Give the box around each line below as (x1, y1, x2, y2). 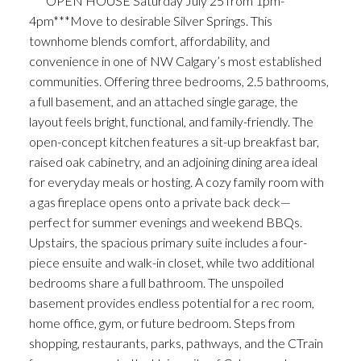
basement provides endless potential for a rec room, (28, 295, 314, 311)
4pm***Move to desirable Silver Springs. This (28, 13, 272, 29)
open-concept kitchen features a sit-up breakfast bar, (28, 134, 319, 150)
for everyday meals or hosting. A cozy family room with (28, 174, 324, 190)
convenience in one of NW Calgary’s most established (28, 53, 322, 69)
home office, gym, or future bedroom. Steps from (28, 315, 295, 331)
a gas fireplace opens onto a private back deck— (28, 194, 291, 210)
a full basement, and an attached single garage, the (28, 93, 298, 110)
